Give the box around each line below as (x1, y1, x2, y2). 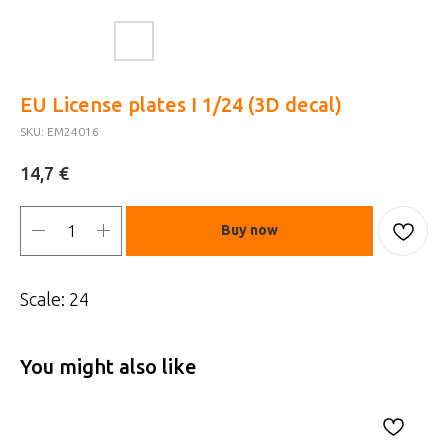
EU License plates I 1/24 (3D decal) (20, 93, 342, 116)
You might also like (20, 354, 197, 378)
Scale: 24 (20, 288, 89, 309)
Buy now (221, 222, 278, 239)
